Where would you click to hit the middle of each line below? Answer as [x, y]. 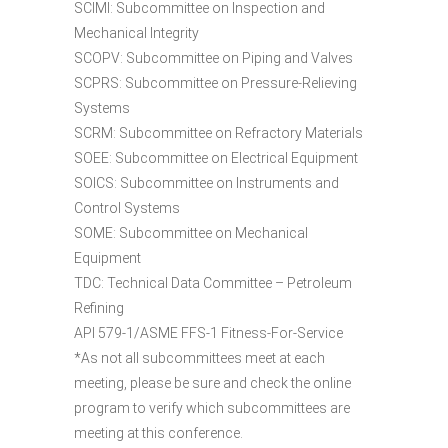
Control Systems [127, 207]
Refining [99, 307]
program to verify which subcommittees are [212, 407]
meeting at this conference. [158, 432]
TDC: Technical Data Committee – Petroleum [213, 282]
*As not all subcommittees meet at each [199, 357]
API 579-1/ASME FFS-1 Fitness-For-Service [208, 332]
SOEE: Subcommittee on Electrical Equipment [216, 157]
